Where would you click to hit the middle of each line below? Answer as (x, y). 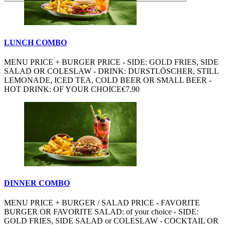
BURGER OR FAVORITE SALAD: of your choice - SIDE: (101, 212)
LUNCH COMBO (35, 42)
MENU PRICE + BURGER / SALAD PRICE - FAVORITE (102, 203)
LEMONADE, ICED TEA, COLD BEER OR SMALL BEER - (108, 80)
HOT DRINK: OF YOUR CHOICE (63, 89)
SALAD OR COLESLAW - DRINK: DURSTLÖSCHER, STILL (111, 71)
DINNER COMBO (37, 183)
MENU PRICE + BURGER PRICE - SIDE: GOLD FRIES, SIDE (111, 62)
